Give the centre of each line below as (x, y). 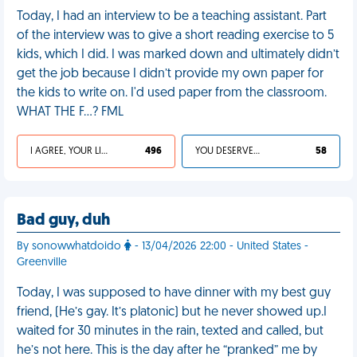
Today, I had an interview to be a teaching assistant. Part (172, 17)
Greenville (42, 263)
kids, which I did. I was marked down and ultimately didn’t (178, 55)
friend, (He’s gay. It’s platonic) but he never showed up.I (172, 312)
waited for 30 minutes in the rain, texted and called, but (170, 331)
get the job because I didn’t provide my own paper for (170, 74)
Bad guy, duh (63, 221)
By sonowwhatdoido (71, 247)
